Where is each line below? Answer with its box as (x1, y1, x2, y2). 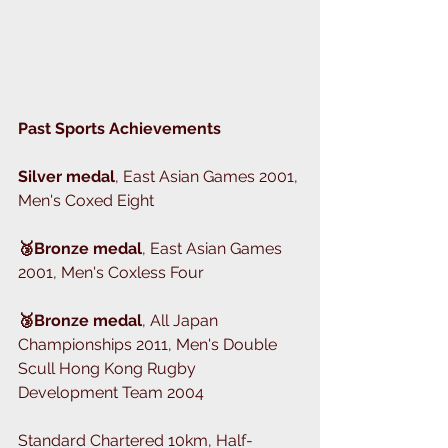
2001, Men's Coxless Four (18, 263, 204, 283)
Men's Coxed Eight (18, 191, 158, 211)
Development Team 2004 (18, 383, 204, 403)
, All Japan (142, 311, 222, 331)
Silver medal (18, 167, 115, 187)
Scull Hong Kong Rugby (18, 359, 200, 379)
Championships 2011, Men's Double (18, 335, 281, 355)
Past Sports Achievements (18, 119, 221, 139)
